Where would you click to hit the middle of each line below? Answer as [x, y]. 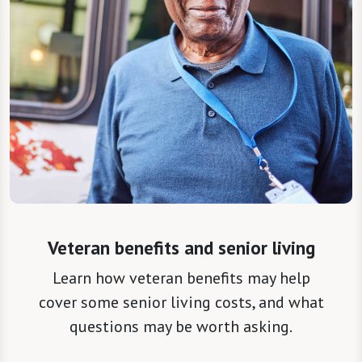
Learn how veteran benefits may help [181, 278]
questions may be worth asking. [181, 327]
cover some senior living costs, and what [181, 303]
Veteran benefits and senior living [181, 248]
